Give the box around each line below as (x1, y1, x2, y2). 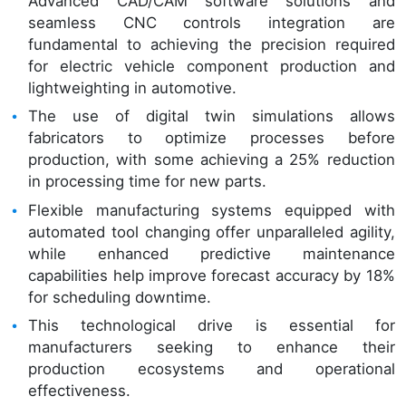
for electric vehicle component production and (28, 57, 395, 76)
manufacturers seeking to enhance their (28, 337, 395, 356)
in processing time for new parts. (28, 172, 267, 191)
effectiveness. (28, 381, 131, 400)
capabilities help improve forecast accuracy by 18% (28, 266, 395, 285)
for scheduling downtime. (28, 287, 212, 306)
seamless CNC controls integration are (28, 14, 395, 33)
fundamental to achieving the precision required (28, 35, 395, 54)
